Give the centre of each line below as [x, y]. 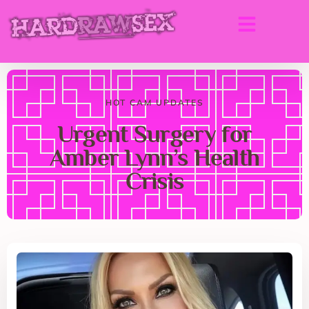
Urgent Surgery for [154, 134]
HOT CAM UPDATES [154, 102]
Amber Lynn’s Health [154, 157]
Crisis [154, 181]
